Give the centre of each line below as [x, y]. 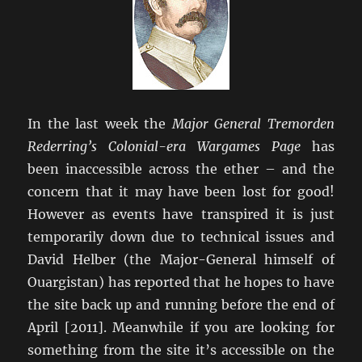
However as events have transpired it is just [181, 215]
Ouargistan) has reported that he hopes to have [181, 282]
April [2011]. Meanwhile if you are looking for [181, 328]
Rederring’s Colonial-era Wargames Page [164, 147]
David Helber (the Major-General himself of [181, 260]
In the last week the [100, 124]
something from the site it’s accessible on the [181, 350]
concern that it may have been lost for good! [181, 192]
